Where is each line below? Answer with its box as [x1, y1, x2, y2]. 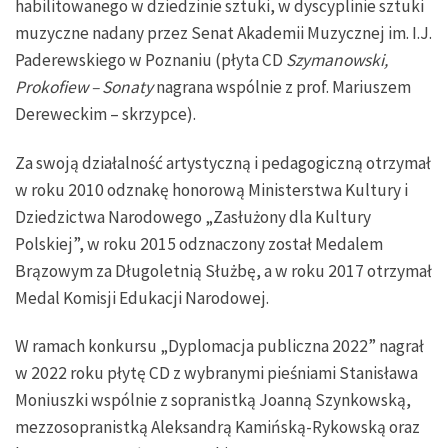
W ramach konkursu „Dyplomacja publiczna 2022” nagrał [15, 335, 424, 358]
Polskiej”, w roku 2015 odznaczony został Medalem [15, 232, 383, 255]
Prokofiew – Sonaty [15, 75, 153, 98]
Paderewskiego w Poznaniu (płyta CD [15, 48, 286, 71]
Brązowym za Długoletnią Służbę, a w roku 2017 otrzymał [15, 259, 432, 282]
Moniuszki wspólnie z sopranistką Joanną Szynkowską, [15, 389, 411, 412]
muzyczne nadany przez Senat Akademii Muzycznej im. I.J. [15, 21, 432, 44]
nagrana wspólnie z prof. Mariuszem [153, 75, 411, 98]
